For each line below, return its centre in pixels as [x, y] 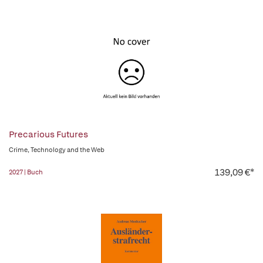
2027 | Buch [26, 172]
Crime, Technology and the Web [57, 150]
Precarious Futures [48, 135]
